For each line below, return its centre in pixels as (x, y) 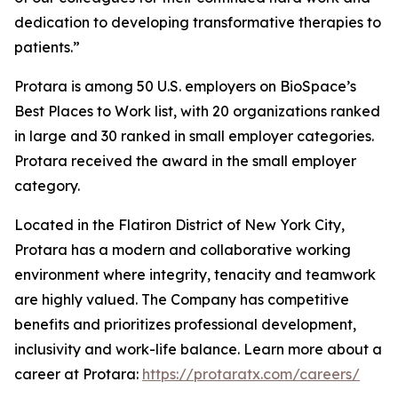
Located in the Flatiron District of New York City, (179, 225)
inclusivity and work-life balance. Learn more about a (198, 349)
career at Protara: (78, 374)
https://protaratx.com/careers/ (251, 374)
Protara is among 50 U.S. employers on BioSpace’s (185, 86)
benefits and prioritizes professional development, (185, 324)
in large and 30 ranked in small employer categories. (194, 136)
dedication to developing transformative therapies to (198, 22)
